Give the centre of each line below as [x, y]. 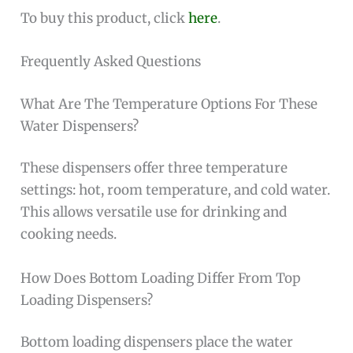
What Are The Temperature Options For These [169, 104]
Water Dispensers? [80, 126]
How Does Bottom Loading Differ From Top [161, 278]
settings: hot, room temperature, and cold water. [176, 190]
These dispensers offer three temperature [154, 168]
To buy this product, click [105, 19]
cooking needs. [69, 234]
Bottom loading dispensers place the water [157, 342]
